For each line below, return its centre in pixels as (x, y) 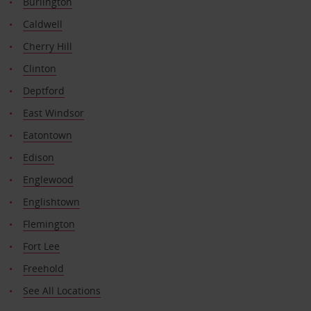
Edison (38, 157)
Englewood (48, 179)
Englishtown (51, 201)
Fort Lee (41, 246)
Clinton (39, 68)
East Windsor (53, 112)
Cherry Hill (47, 46)
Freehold (43, 268)
